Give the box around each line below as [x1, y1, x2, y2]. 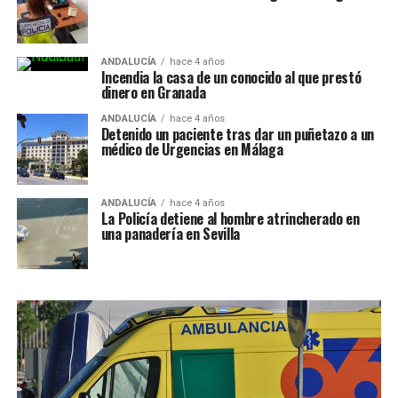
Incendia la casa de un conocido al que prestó [100, 67, 362, 89]
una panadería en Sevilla [100, 223, 240, 245]
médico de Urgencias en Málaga [100, 139, 283, 161]
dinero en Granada [100, 82, 206, 104]
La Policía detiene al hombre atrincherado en [100, 208, 360, 230]
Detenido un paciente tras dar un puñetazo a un [100, 123, 374, 146]
